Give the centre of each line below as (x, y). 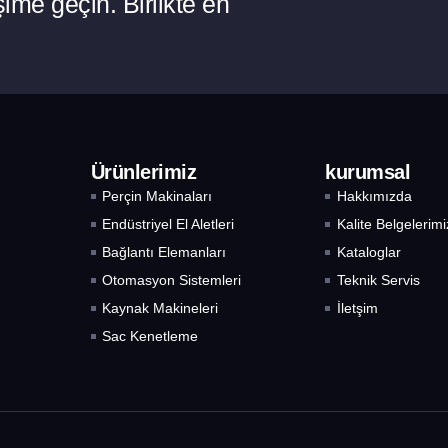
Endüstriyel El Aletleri (167, 224)
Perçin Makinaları (156, 196)
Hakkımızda (374, 196)
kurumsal (368, 172)
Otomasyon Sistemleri (171, 280)
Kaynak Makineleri (159, 308)
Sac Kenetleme (149, 336)
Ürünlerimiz (143, 172)
